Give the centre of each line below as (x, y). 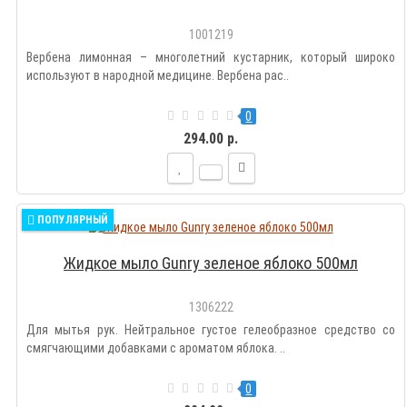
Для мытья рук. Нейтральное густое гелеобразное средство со (211, 330)
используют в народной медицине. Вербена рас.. (158, 76)
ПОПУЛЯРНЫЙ (73, 220)
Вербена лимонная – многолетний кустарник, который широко (211, 58)
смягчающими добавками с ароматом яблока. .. (156, 348)
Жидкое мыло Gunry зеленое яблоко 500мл (211, 263)
